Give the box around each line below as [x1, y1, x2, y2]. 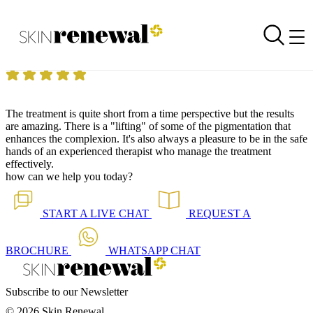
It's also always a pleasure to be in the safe [122, 133, 307, 145]
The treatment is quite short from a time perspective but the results [6, 108, 294, 119]
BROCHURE [6, 245, 68, 256]
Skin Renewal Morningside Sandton [6, 54, 166, 66]
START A [43, 208, 90, 219]
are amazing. [6, 120, 64, 132]
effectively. [6, 158, 54, 170]
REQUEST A [189, 208, 251, 219]
